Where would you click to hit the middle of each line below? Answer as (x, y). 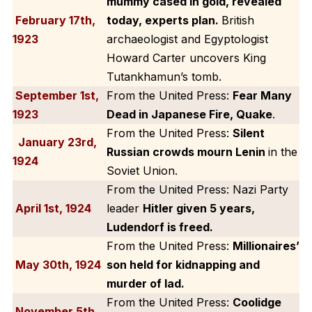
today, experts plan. (164, 20)
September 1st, (55, 95)
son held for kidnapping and (183, 264)
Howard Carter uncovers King (186, 57)
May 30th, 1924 (56, 264)
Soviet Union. (142, 170)
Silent (248, 133)
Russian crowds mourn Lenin (187, 151)
